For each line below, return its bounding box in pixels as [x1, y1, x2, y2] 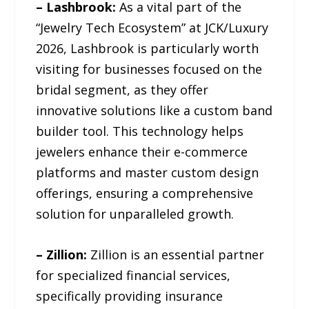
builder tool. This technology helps [36, 122, 244, 139]
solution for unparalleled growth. [36, 205, 235, 222]
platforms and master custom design [36, 163, 259, 181]
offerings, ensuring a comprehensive [36, 184, 254, 201]
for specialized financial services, [36, 266, 231, 283]
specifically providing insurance [36, 287, 223, 304]
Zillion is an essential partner [87, 246, 265, 263]
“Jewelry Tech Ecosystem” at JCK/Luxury [36, 19, 269, 36]
